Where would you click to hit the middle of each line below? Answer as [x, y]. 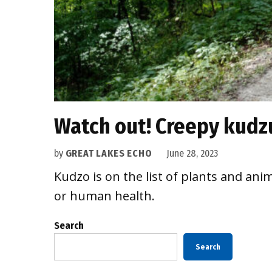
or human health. [104, 195]
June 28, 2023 [192, 153]
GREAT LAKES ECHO [109, 153]
